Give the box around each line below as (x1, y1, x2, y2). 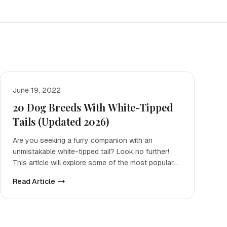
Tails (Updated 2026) (13, 115, 109, 128)
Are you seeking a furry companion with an (13, 136, 153, 145)
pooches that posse (13, 169, 80, 178)
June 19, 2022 (13, 86, 61, 95)
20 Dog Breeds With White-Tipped (13, 100, 173, 114)
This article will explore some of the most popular (13, 158, 174, 167)
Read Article (13, 177, 55, 186)
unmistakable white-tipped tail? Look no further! (13, 147, 169, 156)
